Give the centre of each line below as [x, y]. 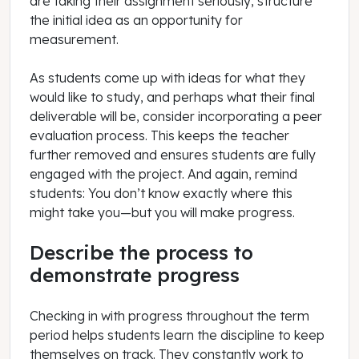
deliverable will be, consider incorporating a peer [176, 116]
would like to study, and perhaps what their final [172, 97]
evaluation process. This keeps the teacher [159, 135]
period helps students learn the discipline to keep [177, 335]
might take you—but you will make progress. [162, 212]
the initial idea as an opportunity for [136, 20]
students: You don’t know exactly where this [161, 193]
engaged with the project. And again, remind [163, 173]
